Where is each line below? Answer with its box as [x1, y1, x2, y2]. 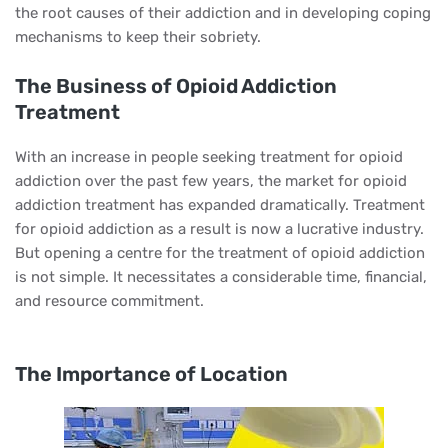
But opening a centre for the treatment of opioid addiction [15, 244, 425, 262]
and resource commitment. [15, 292, 204, 310]
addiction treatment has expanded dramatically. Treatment [15, 196, 425, 214]
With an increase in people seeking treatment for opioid [15, 148, 403, 166]
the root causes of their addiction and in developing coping [15, 4, 431, 22]
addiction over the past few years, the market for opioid [15, 172, 407, 190]
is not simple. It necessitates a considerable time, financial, [15, 268, 427, 286]
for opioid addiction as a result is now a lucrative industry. [15, 220, 424, 238]
